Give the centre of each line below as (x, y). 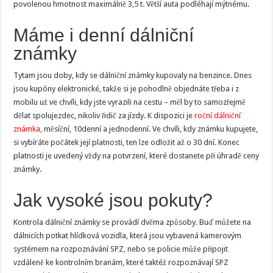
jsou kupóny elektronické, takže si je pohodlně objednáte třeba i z (126, 88)
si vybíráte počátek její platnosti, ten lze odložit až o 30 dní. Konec (127, 142)
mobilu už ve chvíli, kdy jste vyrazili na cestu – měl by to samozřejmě (130, 102)
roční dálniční (218, 115)
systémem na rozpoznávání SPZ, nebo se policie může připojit (121, 249)
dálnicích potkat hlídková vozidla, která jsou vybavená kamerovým (128, 235)
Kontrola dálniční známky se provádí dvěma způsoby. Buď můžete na (133, 222)
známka (27, 129)
